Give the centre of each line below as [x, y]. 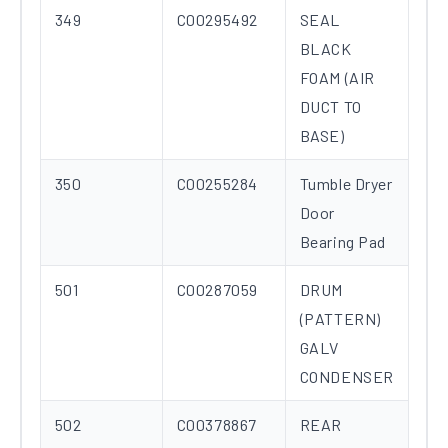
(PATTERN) [340, 319]
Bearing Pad [343, 242]
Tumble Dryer [346, 184]
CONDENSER [346, 377]
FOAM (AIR [337, 78]
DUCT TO [330, 107]
